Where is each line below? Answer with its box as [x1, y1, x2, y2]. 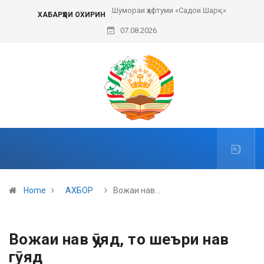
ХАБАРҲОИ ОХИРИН [38, 10, 105, 19]
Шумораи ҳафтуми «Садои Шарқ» [112, 6, 226, 15]
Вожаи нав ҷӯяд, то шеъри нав [9, 230, 229, 248]
